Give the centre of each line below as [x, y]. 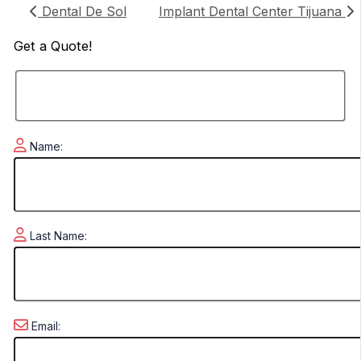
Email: [44, 326]
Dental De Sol [82, 11]
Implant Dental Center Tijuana [252, 11]
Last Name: [56, 236]
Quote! [69, 46]
